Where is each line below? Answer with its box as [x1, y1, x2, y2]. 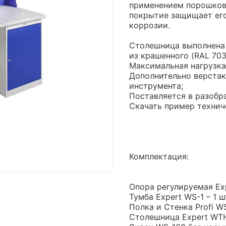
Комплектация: [129, 151, 189, 161]
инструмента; [129, 80, 183, 91]
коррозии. [129, 20, 170, 30]
